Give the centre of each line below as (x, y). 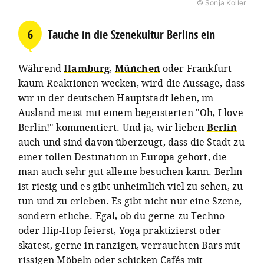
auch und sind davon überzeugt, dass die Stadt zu (131, 142)
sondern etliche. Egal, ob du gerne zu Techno (122, 215)
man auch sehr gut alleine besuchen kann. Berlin (131, 171)
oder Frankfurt (196, 68)
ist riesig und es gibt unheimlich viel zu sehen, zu (131, 186)
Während (41, 68)
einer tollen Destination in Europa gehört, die (123, 156)
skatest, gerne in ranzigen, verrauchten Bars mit (129, 245)
